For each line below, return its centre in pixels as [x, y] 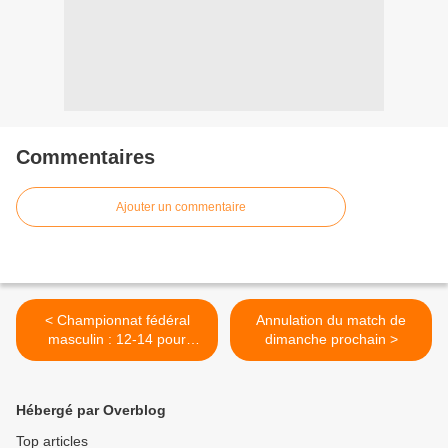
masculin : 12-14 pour [117, 339]
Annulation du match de [331, 320]
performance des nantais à [117, 377]
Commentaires [85, 157]
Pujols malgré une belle [117, 358]
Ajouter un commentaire [181, 207]
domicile [117, 396]
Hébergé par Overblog [91, 410]
